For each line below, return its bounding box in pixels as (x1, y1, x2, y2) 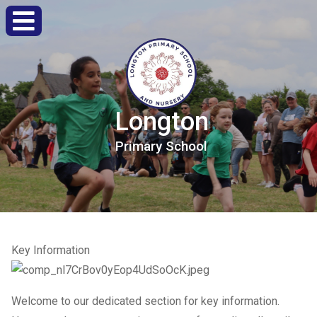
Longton (114, 107, 209, 137)
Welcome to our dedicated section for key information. (11, 294, 279, 308)
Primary (115, 138, 162, 154)
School (166, 138, 207, 154)
